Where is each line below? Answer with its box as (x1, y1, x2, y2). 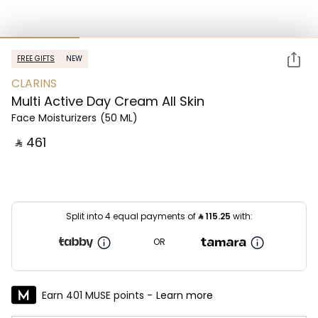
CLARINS (11, 75, 57, 92)
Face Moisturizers (11, 111, 97, 125)
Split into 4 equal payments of (65, 210, 198, 222)
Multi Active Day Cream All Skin (11, 92, 204, 110)
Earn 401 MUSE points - (42, 287, 153, 302)
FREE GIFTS (17, 53, 55, 64)
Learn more (156, 287, 213, 302)
